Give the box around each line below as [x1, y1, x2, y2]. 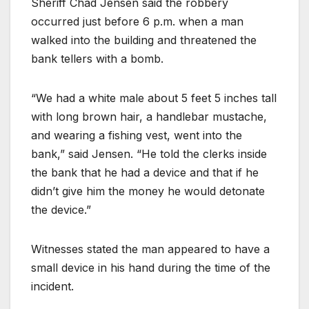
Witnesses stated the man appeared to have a [31, 241, 270, 256]
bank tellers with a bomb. [31, 51, 163, 66]
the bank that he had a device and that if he [31, 165, 259, 179]
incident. [31, 279, 74, 293]
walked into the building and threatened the [31, 32, 257, 47]
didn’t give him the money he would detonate [31, 183, 265, 198]
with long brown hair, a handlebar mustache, [31, 109, 267, 123]
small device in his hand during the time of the [31, 260, 270, 275]
